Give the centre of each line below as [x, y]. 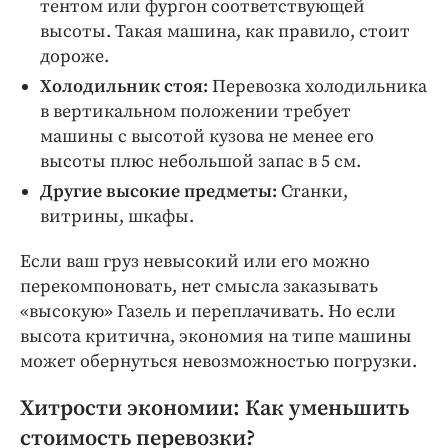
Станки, [312, 191]
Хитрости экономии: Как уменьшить [214, 408]
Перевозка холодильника [317, 86]
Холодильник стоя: [124, 86]
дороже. [74, 56]
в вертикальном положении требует [195, 111]
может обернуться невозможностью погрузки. [218, 361]
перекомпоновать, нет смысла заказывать [199, 286]
